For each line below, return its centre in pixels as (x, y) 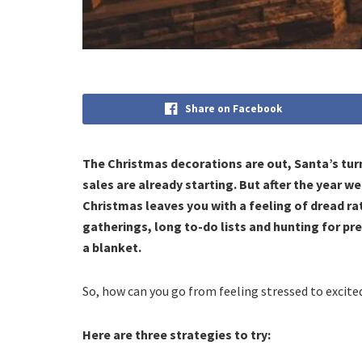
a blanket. (112, 248)
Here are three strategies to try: (179, 335)
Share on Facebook (233, 109)
